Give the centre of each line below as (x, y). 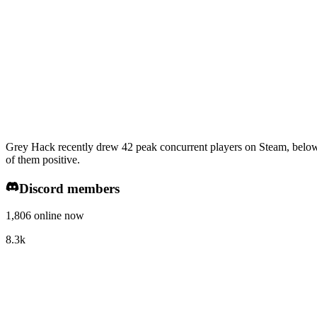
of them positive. (43, 160)
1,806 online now (45, 216)
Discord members (69, 188)
